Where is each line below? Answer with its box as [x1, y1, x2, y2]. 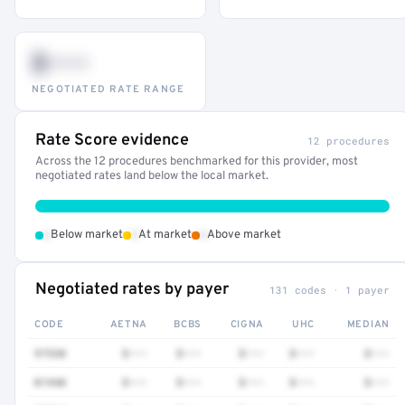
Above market [207, 228, 281, 242]
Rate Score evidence [35, 130, 189, 151]
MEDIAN [346, 318, 390, 331]
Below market [51, 228, 123, 242]
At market [138, 228, 192, 242]
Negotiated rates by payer [35, 279, 229, 300]
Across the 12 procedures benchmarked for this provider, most [35, 155, 358, 169]
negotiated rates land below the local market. [35, 169, 268, 184]
